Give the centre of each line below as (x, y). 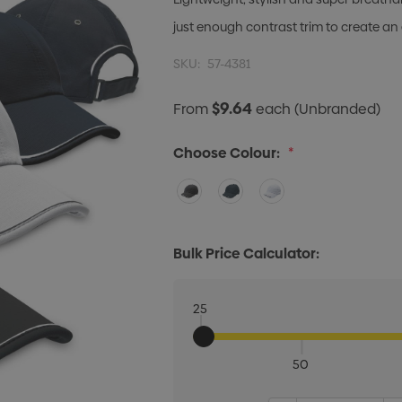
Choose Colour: (227, 153)
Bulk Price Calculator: (247, 253)
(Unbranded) (338, 109)
